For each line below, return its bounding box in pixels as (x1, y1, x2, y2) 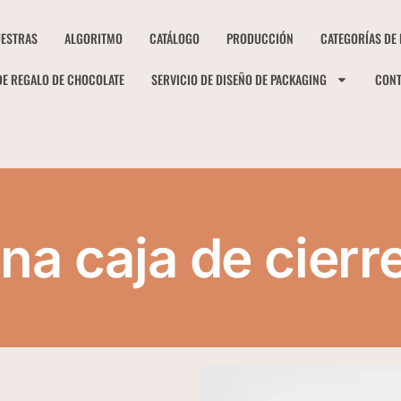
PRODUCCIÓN (226, 29, 294, 47)
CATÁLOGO (149, 29, 200, 47)
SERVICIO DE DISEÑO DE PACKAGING (151, 70, 328, 89)
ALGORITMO (64, 29, 124, 47)
